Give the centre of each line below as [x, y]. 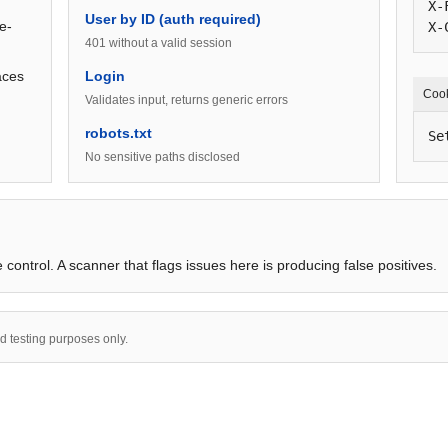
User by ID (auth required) [173, 19]
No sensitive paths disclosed [162, 157]
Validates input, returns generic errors [186, 100]
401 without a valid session [158, 43]
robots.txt [118, 133]
